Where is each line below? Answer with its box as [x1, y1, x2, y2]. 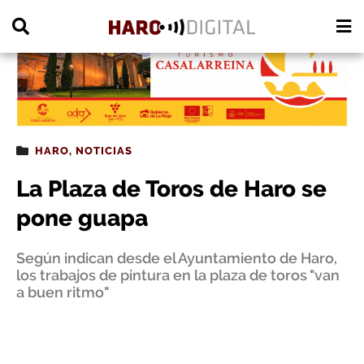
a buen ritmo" [16, 284, 109, 301]
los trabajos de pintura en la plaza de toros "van [16, 266, 340, 284]
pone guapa [16, 205, 148, 232]
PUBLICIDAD [18, 6, 60, 14]
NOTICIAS [76, 145, 132, 157]
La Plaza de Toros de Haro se [16, 175, 327, 202]
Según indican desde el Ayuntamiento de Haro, [16, 249, 337, 266]
